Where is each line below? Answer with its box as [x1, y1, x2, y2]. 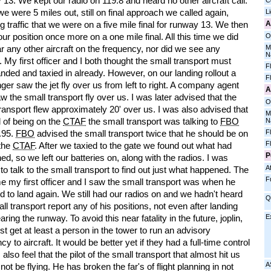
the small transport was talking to [86, 116, 220, 126]
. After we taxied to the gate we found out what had [34, 140, 232, 151]
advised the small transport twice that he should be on [34, 128, 248, 139]
